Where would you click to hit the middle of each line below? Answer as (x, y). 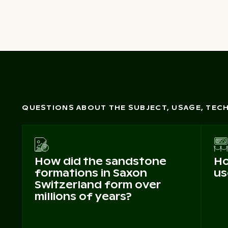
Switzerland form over (98, 185)
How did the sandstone (101, 162)
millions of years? (83, 197)
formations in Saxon (91, 173)
